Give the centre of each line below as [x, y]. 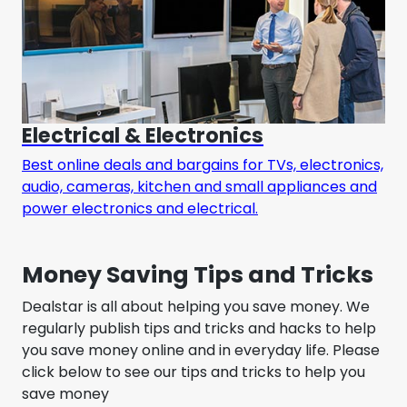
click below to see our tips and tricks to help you [194, 372]
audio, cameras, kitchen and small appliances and [199, 186]
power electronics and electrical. [140, 208]
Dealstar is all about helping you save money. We [196, 306]
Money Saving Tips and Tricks [198, 274]
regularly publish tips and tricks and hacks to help [199, 328]
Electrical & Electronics [143, 135]
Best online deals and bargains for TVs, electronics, [203, 164]
